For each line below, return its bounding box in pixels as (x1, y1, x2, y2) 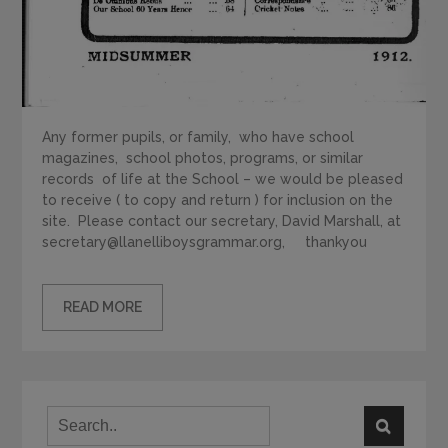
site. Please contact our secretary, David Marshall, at (42, 213, 402, 230)
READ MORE (63, 299, 143, 316)
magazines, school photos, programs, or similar (42, 150, 364, 167)
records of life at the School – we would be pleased (42, 171, 404, 188)
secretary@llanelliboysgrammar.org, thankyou (42, 234, 368, 251)
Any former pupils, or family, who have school (42, 129, 355, 146)
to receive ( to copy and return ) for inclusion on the (42, 192, 394, 209)
